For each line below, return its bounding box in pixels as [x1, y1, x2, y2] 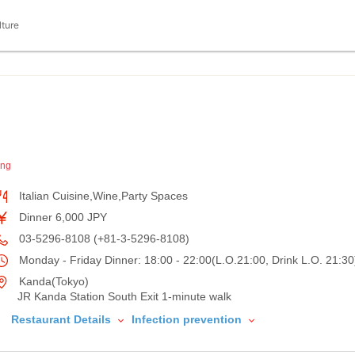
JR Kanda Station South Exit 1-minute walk [17, 290, 231, 303]
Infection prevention [132, 313, 245, 326]
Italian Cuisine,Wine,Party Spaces [16, 189, 188, 202]
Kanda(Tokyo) [16, 275, 89, 288]
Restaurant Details [11, 313, 114, 326]
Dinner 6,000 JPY [16, 211, 107, 223]
